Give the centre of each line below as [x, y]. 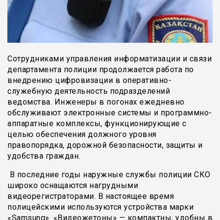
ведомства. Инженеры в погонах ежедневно [96, 102]
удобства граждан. [45, 156]
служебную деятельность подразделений [89, 91]
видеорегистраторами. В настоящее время [91, 196]
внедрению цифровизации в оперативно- [89, 80]
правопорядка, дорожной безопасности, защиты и [105, 145]
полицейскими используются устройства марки [100, 207]
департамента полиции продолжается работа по [101, 69]
